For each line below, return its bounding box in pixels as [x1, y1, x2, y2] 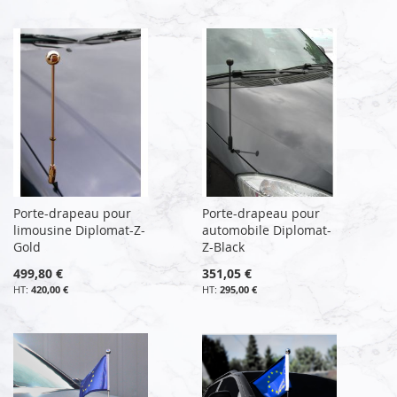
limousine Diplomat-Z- [13, 221, 145, 238]
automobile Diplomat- [202, 221, 332, 238]
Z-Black [202, 237, 245, 255]
